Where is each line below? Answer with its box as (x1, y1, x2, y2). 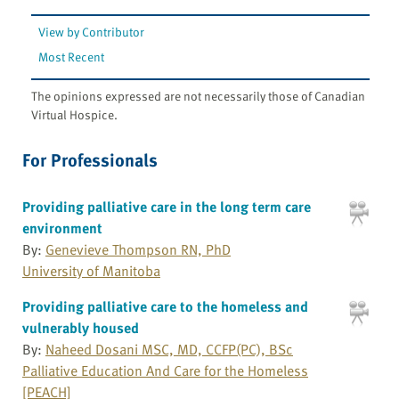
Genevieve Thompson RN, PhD (45, 238, 231, 260)
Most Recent (38, 46, 105, 66)
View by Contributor (38, 21, 145, 41)
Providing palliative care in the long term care (22, 195, 311, 217)
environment (22, 216, 102, 239)
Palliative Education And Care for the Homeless (22, 359, 308, 381)
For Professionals (22, 145, 158, 173)
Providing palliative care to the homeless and (22, 295, 308, 317)
